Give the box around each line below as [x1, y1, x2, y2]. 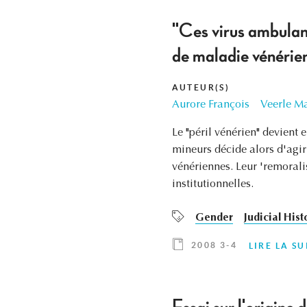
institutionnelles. [171, 179, 254, 191]
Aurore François [171, 99, 249, 111]
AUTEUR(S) [171, 83, 230, 93]
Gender [195, 212, 233, 224]
